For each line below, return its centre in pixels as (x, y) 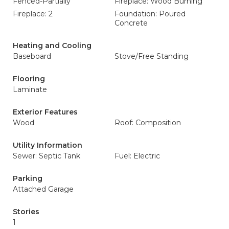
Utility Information (48, 145)
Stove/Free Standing (152, 56)
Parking (28, 178)
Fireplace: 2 (33, 14)
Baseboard (32, 56)
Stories (26, 212)
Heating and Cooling (52, 45)
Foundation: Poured (150, 14)
